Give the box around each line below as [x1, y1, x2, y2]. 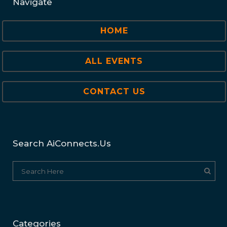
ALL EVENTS [85, 56, 143, 66]
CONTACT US [83, 87, 145, 96]
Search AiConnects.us [13, 138, 111, 148]
